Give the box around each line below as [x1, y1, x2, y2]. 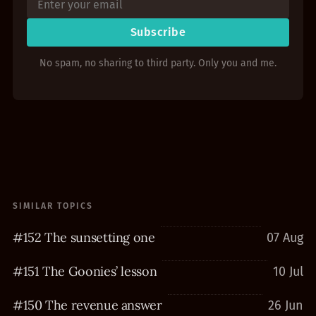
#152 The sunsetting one [12, 229, 155, 245]
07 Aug [267, 230, 304, 245]
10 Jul [273, 264, 304, 279]
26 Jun [268, 298, 304, 313]
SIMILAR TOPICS [12, 201, 93, 211]
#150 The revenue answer [12, 297, 162, 313]
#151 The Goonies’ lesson [12, 263, 157, 279]
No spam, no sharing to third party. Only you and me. [39, 57, 276, 69]
